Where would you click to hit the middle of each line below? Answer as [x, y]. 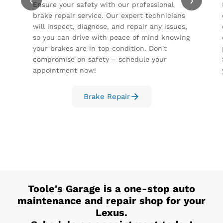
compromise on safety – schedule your [100, 59]
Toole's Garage [64, 188]
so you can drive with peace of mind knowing [111, 37]
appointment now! [64, 70]
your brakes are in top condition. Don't [100, 48]
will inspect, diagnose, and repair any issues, [110, 26]
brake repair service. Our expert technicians [109, 15]
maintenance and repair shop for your [111, 200]
